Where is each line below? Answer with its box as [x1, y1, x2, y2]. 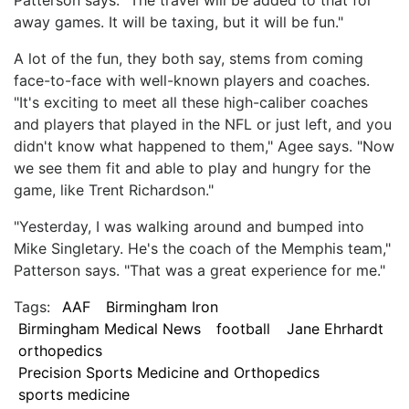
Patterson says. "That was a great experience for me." [14, 260, 385, 279]
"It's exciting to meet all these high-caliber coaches [14, 92, 368, 111]
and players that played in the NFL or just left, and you [14, 114, 392, 133]
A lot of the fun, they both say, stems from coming [14, 48, 363, 68]
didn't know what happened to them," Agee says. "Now [14, 136, 394, 155]
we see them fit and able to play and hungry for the [14, 158, 371, 177]
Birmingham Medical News [17, 319, 201, 338]
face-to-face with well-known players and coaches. [14, 70, 370, 89]
